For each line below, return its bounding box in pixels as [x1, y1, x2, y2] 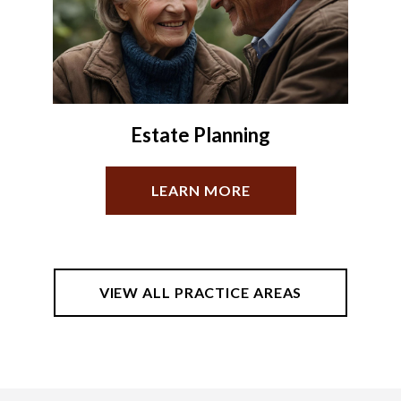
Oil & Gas [159, 122, 242, 147]
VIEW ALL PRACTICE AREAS [98, 283, 303, 301]
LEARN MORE [150, 181, 251, 199]
